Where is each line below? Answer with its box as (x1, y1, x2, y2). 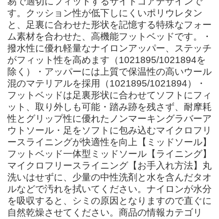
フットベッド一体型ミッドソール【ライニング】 (7, 148, 212, 159)
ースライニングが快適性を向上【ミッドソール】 (7, 136, 212, 147)
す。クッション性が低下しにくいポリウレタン (7, 7, 202, 18)
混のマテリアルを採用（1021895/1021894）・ (7, 78, 206, 88)
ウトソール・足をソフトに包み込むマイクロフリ (7, 125, 212, 135)
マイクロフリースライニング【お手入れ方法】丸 (7, 160, 212, 171)
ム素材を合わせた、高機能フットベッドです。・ (7, 31, 212, 42)
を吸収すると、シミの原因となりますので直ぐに (7, 195, 212, 206)
